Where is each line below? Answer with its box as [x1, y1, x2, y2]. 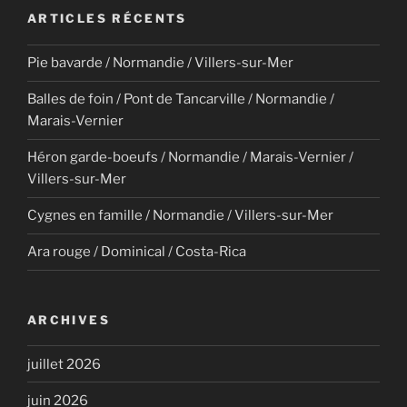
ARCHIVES [27, 312, 110, 327]
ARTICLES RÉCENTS [27, 11, 187, 26]
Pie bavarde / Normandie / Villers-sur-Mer [27, 55, 293, 72]
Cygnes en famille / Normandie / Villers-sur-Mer [27, 207, 333, 224]
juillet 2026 [27, 355, 101, 372]
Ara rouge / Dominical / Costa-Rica [27, 243, 246, 261]
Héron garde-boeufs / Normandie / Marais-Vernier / [27, 149, 353, 166]
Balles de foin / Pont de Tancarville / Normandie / [27, 91, 334, 108]
